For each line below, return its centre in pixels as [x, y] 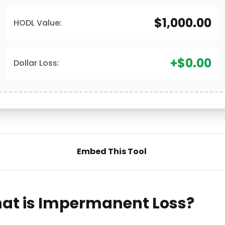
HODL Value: [38, 23]
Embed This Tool [111, 151]
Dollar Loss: [36, 63]
